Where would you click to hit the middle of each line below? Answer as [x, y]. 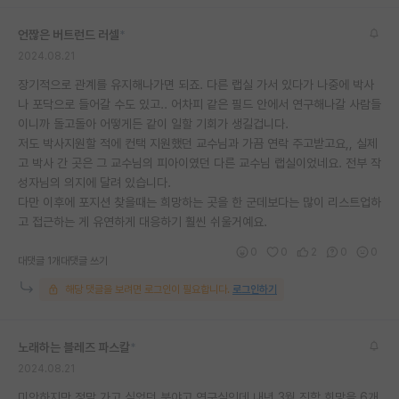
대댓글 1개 [39, 261]
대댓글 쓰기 [84, 261]
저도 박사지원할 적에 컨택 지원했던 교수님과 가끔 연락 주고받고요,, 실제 [198, 143]
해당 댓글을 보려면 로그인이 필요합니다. [147, 289]
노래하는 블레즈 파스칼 [74, 347]
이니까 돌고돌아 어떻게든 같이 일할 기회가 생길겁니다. [153, 123]
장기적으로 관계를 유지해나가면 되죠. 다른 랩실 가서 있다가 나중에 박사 [196, 84]
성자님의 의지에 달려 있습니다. [94, 182]
